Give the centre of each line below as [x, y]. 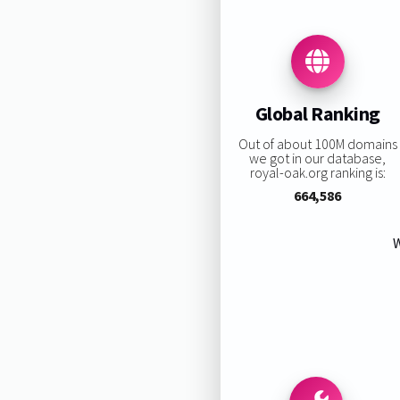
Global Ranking [317, 114]
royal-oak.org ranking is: [317, 172]
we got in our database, [318, 158]
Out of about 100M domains [317, 143]
